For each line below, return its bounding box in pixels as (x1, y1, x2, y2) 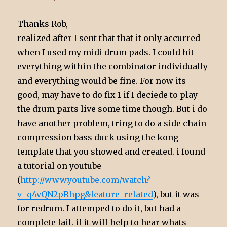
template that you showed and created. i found (17, 146, 206, 157)
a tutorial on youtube (17, 160, 102, 171)
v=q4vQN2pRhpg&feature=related (17, 188, 154, 199)
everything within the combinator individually (17, 61, 208, 71)
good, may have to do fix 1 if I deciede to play (17, 89, 198, 100)
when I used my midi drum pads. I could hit (17, 47, 195, 57)
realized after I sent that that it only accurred (17, 32, 201, 43)
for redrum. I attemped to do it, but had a (17, 203, 181, 213)
